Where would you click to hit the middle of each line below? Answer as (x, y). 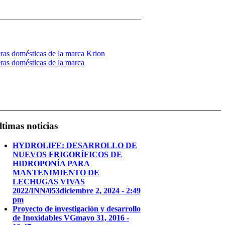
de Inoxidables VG (44, 217)
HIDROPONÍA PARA (51, 163)
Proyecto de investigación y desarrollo (76, 208)
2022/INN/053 (36, 190)
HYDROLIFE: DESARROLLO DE (75, 145)
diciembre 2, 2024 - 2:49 (100, 190)
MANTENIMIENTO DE (56, 172)
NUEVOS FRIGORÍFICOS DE (67, 154)
